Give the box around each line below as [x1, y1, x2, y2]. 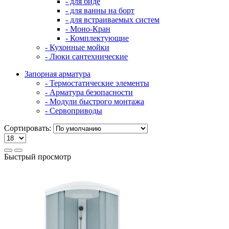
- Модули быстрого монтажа [45, 97, 144, 106]
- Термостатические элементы [45, 78, 149, 87]
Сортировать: [4, 123, 51, 132]
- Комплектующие [65, 33, 129, 42]
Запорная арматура [25, 69, 90, 78]
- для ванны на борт [65, 6, 134, 15]
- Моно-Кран [65, 24, 110, 33]
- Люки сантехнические [45, 52, 128, 61]
